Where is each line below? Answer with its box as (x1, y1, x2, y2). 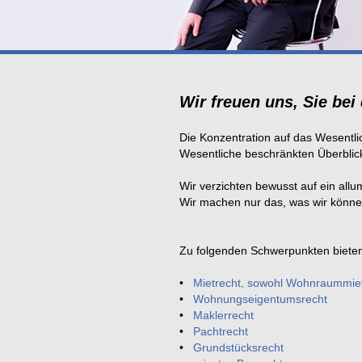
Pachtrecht (193, 325, 248, 338)
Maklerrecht (193, 309, 254, 322)
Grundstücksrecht (193, 341, 284, 354)
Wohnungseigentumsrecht (193, 293, 327, 305)
